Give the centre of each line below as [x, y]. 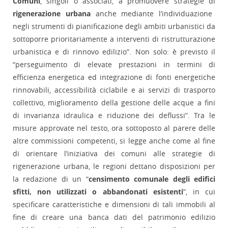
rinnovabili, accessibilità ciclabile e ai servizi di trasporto [114, 90]
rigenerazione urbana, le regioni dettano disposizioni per [114, 166]
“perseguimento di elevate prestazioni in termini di [114, 65]
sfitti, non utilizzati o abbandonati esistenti [98, 192]
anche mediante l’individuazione [151, 14]
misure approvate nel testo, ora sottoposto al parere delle [114, 128]
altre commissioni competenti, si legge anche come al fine [114, 141]
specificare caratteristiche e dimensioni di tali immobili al [114, 205]
